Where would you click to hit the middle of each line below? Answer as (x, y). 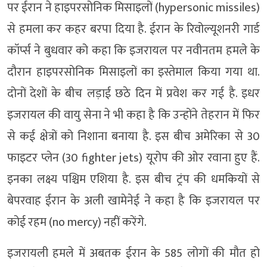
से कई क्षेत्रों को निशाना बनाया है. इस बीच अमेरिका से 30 (133, 136)
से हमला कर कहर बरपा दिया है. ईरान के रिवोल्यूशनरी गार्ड (133, 29)
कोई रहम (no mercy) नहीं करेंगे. (77, 222)
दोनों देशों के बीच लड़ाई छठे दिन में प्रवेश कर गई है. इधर (133, 93)
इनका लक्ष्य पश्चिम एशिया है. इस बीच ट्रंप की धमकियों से (133, 179)
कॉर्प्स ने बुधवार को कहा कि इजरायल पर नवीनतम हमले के (133, 50)
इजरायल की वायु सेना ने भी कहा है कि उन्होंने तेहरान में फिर (133, 115)
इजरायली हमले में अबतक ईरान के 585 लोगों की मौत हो (133, 253)
